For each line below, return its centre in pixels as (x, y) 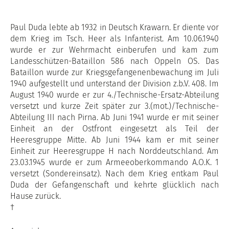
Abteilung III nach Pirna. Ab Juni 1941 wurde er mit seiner (114, 117)
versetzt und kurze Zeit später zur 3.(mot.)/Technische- (114, 106)
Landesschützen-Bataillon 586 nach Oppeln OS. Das (114, 61)
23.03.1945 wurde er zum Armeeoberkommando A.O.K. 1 (114, 162)
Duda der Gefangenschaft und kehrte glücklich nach (114, 185)
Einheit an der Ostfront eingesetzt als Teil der (114, 129)
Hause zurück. (36, 196)
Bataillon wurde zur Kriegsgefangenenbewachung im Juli (114, 72)
